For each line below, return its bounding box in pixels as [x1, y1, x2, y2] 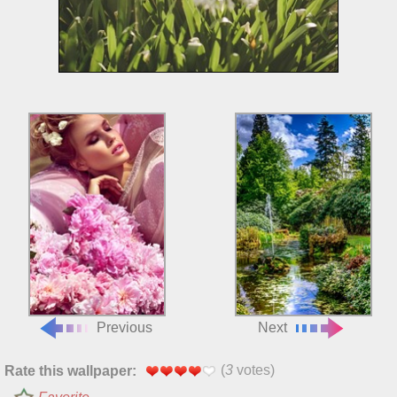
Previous [97, 320, 153, 335]
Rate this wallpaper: [4, 362, 136, 378]
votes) [233, 362, 275, 378]
